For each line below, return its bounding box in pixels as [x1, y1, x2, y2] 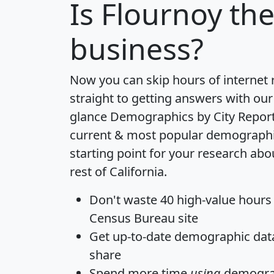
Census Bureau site [89, 210, 198, 226]
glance [70, 108, 110, 125]
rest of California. [70, 163, 167, 180]
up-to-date [113, 228, 171, 245]
